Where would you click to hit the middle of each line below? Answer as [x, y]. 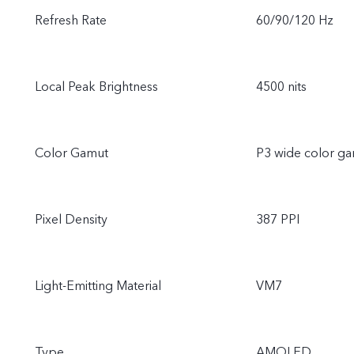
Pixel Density [71, 220]
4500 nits [281, 87]
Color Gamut [72, 153]
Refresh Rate [71, 21]
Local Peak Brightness [96, 87]
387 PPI [278, 220]
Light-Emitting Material [98, 286]
